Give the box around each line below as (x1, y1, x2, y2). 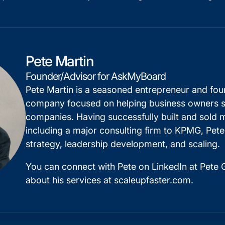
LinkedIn (151, 161, 187, 172)
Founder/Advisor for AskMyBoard (25, 70, 166, 82)
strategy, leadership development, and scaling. (25, 138, 220, 149)
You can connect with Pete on (25, 161, 152, 172)
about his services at (25, 174, 114, 185)
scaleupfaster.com (114, 174, 191, 185)
